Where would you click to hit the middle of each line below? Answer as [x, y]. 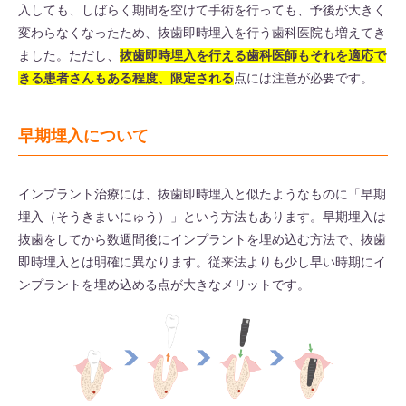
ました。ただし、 [69, 55]
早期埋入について [83, 135]
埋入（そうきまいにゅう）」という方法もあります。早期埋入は [202, 216]
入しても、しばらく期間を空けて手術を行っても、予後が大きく [202, 10]
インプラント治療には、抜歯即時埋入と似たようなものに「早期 [202, 193]
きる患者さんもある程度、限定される [126, 77]
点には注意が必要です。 [304, 77]
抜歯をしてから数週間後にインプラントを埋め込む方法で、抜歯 [202, 239]
